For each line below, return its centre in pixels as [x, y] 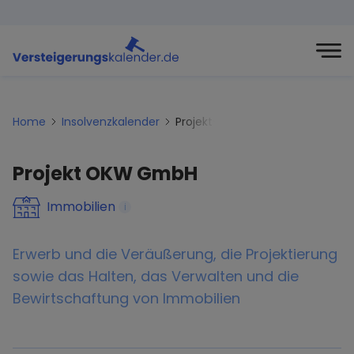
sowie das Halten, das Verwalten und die [156, 276]
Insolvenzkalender [111, 122]
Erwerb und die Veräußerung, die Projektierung [175, 254]
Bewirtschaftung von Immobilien [126, 298]
